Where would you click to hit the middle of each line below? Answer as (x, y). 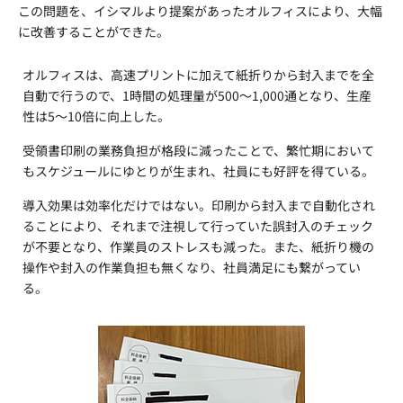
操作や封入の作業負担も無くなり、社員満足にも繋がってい (192, 267)
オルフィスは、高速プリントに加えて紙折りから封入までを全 (198, 75)
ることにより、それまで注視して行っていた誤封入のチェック (198, 226)
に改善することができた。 (94, 31)
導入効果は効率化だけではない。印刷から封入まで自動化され (199, 205)
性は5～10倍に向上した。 (96, 116)
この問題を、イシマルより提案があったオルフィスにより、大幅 (200, 11)
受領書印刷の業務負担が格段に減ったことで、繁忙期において (198, 150)
